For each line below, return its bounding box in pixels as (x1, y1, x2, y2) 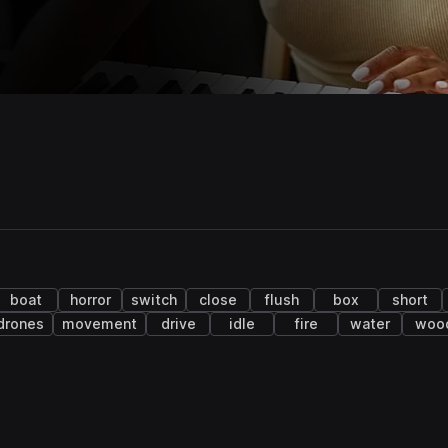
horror (69, 292, 111, 308)
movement (62, 316, 137, 332)
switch (131, 292, 177, 308)
